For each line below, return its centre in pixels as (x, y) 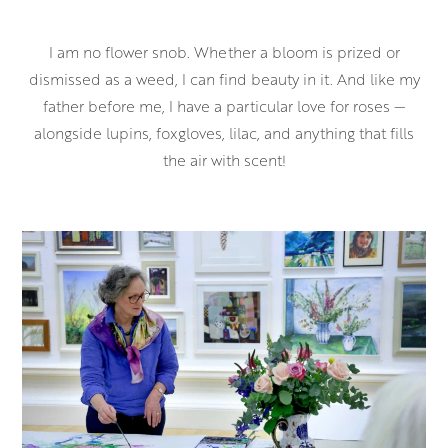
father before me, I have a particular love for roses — (224, 105)
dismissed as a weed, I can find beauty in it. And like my (224, 78)
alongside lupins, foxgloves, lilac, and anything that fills (224, 132)
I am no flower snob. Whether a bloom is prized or (224, 51)
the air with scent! (224, 159)
